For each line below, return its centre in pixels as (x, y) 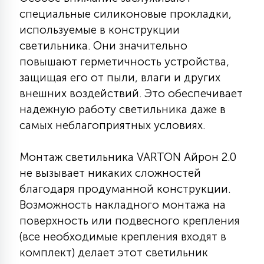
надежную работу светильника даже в (123, 109)
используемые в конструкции (100, 30)
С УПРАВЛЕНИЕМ (119, 23)
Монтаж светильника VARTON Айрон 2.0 (128, 157)
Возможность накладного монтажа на (123, 205)
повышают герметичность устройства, (124, 62)
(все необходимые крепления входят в (123, 237)
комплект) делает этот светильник (114, 253)
